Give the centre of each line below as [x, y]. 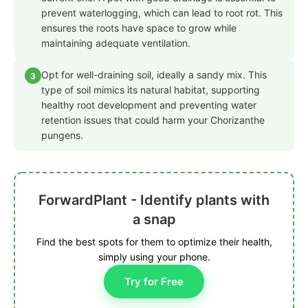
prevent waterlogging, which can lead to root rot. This [162, 13]
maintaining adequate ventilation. [116, 43]
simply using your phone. [154, 257]
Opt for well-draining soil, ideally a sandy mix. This [154, 75]
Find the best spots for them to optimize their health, [154, 242]
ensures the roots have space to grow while [139, 28]
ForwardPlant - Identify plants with [154, 200]
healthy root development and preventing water [149, 105]
